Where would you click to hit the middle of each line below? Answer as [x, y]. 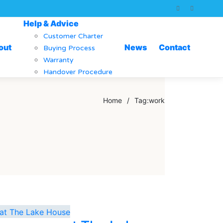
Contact [174, 47]
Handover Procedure [78, 72]
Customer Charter [73, 36]
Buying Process [69, 48]
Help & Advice [51, 23]
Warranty [58, 60]
